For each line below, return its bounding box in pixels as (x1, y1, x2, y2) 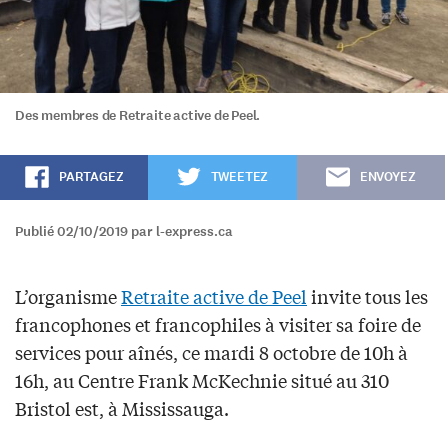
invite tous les (307, 283, 428, 310)
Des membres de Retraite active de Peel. (15, 106, 261, 126)
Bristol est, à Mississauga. (15, 395, 229, 422)
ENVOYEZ (359, 168, 416, 187)
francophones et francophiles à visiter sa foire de (15, 311, 421, 338)
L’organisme (15, 283, 121, 310)
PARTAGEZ (58, 168, 124, 187)
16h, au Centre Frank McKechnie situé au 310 (15, 367, 389, 394)
